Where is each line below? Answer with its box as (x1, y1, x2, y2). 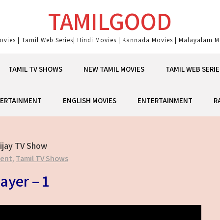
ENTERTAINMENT (137, 96, 192, 105)
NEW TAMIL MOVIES (83, 64, 144, 74)
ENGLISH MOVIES (62, 96, 116, 105)
